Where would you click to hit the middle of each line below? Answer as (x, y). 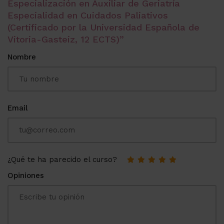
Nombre (22, 57)
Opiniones (26, 175)
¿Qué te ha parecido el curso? (62, 159)
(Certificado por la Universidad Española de (103, 27)
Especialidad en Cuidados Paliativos (88, 15)
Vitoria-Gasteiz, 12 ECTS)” (66, 39)
